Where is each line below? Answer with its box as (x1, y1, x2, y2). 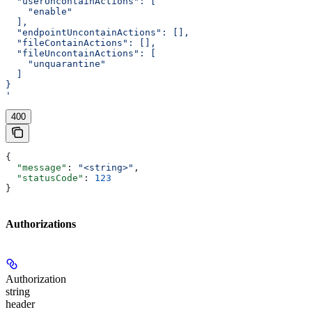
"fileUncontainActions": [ (6, 48, 156, 59)
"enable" (6, 6, 72, 17)
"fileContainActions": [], (6, 38, 156, 49)
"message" (6, 162, 67, 173)
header (6, 297, 35, 310)
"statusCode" (6, 173, 84, 184)
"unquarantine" (6, 58, 106, 70)
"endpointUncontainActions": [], (6, 27, 189, 38)
